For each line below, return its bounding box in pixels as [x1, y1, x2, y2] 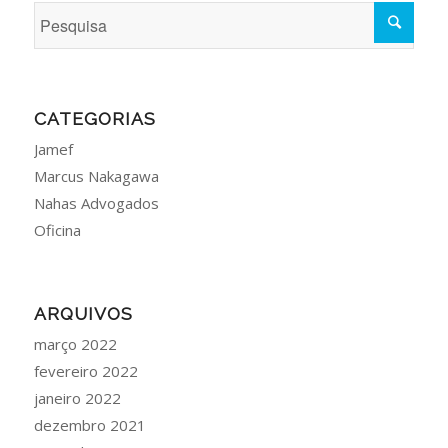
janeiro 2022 [33, 388, 121, 408]
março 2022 [33, 334, 117, 354]
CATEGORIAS [33, 108, 156, 129]
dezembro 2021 [33, 415, 146, 435]
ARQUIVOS [33, 303, 133, 324]
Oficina [33, 220, 81, 240]
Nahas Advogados [33, 193, 159, 213]
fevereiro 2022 [33, 361, 138, 381]
